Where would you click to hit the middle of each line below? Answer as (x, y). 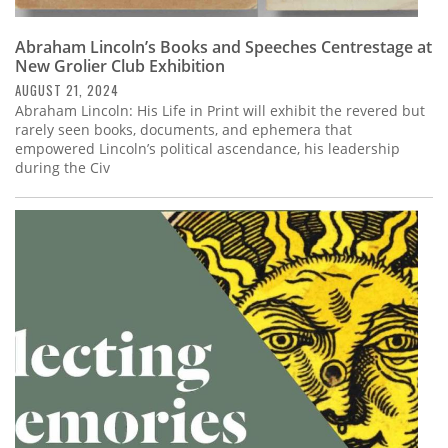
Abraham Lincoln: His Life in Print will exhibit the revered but (220, 110)
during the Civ (62, 167)
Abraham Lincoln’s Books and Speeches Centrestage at (223, 46)
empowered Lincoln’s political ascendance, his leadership (207, 148)
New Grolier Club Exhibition (120, 65)
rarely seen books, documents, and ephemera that (183, 129)
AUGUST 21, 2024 (67, 89)
